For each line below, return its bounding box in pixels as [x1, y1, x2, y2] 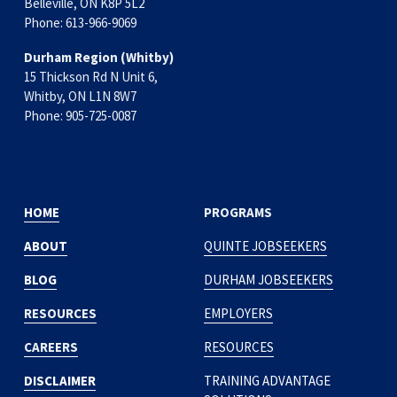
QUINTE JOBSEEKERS [203, 237, 327, 254]
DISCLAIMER [23, 371, 96, 389]
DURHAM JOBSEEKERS [203, 270, 333, 288]
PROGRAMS [203, 203, 272, 221]
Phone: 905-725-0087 [23, 106, 136, 124]
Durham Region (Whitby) [23, 48, 174, 66]
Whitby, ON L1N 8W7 [23, 87, 136, 105]
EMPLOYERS [203, 304, 273, 322]
